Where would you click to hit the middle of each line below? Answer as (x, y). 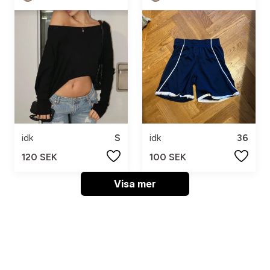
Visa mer (135, 184)
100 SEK (168, 157)
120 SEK (39, 157)
